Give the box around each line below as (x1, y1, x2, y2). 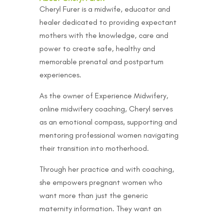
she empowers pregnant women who (39, 177, 163, 187)
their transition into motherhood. (39, 143, 149, 153)
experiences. (39, 70, 81, 79)
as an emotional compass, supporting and (39, 117, 177, 127)
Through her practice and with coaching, (39, 164, 174, 174)
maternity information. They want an (39, 203, 162, 213)
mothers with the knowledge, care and (39, 30, 168, 40)
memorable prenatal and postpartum (39, 56, 163, 66)
